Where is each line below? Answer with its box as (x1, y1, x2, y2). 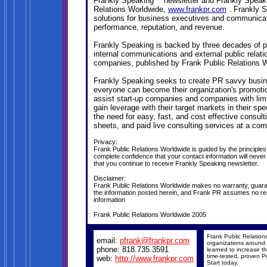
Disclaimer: (94, 174, 126, 182)
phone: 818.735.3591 (97, 245, 169, 254)
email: (97, 236, 120, 245)
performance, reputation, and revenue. (94, 23, 225, 32)
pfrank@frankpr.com (120, 236, 190, 245)
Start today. (207, 259, 238, 266)
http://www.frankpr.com (115, 254, 194, 263)
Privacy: (94, 138, 117, 145)
